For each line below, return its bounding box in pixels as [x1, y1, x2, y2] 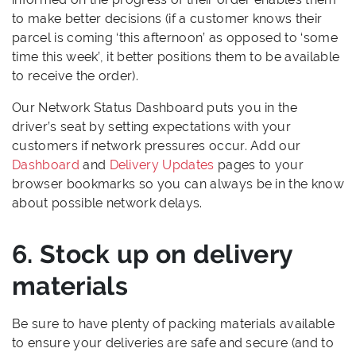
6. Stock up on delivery [12, 238, 293, 269]
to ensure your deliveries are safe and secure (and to [12, 335, 334, 350]
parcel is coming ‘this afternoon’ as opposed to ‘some [12, 29, 338, 45]
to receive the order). [12, 68, 139, 83]
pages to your [214, 157, 304, 172]
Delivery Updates [109, 157, 215, 172]
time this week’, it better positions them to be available [12, 48, 340, 64]
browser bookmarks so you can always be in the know [12, 176, 345, 192]
